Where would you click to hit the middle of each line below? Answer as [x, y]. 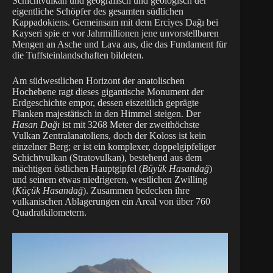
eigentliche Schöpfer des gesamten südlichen [98, 12]
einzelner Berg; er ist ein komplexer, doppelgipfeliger [114, 147]
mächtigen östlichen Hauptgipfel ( [77, 169]
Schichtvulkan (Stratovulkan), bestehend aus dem [107, 158]
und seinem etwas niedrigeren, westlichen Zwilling [110, 180]
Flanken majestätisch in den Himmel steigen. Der [106, 114]
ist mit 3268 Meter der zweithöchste [129, 125]
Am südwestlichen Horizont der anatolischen [98, 81]
